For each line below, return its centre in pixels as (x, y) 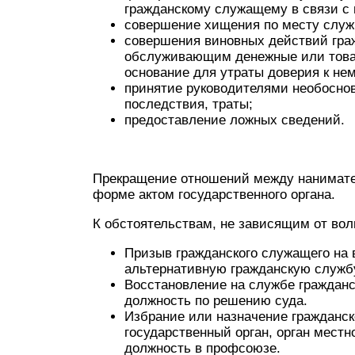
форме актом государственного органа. (214, 195)
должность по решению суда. (216, 301)
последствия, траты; (189, 104)
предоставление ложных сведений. (235, 120)
